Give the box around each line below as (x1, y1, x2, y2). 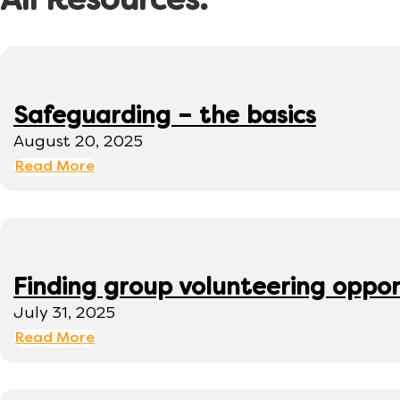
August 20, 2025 (13, 135, 143, 151)
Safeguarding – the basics (13, 106, 316, 129)
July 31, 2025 (13, 306, 115, 322)
